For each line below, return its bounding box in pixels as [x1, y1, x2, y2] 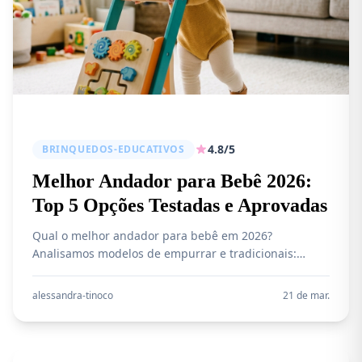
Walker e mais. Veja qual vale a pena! [32, 281, 234, 297]
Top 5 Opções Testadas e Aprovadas [32, 195, 327, 216]
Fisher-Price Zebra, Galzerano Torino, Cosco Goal [32, 263, 295, 279]
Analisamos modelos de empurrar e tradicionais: [32, 246, 297, 261]
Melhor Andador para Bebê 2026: [32, 170, 312, 192]
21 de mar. [283, 288, 330, 302]
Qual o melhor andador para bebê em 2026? [32, 228, 272, 243]
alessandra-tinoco [32, 288, 113, 302]
